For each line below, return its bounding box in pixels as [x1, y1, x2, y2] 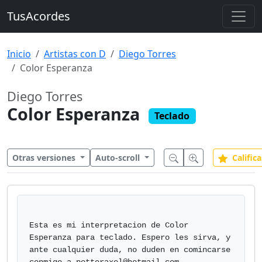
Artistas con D [44, 47, 106, 60]
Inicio [7, 47, 31, 60]
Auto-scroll [95, 152, 142, 163]
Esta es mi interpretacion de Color [29, 220, 188, 230]
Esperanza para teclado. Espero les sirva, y [29, 233, 230, 242]
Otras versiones [12, 152, 78, 163]
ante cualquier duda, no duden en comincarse [29, 245, 230, 254]
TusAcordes [7, 8, 70, 24]
